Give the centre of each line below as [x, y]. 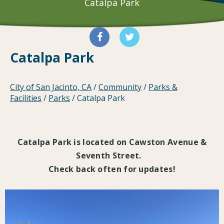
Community [120, 87]
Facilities [26, 98]
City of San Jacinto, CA [51, 87]
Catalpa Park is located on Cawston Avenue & [112, 142]
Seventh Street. [112, 156]
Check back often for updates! [112, 169]
